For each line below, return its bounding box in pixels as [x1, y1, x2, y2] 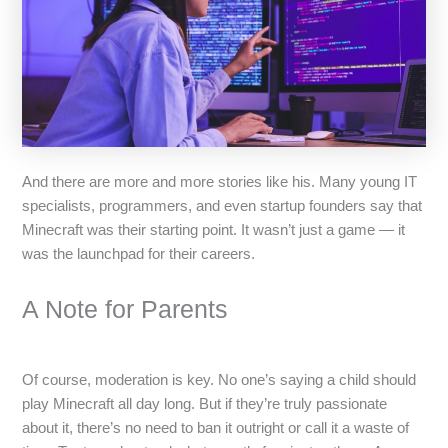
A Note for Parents [22, 295, 229, 324]
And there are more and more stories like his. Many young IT [22, 173, 418, 190]
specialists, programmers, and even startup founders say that [22, 197, 423, 214]
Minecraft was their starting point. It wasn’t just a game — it [22, 221, 406, 238]
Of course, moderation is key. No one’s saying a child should [22, 371, 417, 388]
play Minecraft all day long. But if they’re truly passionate [22, 395, 388, 412]
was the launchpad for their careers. [22, 245, 256, 262]
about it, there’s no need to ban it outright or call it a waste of [22, 419, 410, 436]
